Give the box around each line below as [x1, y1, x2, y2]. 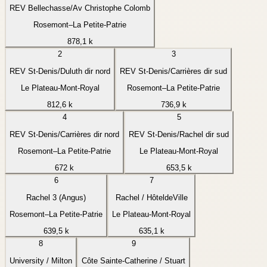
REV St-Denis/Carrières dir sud [120, 66, 227, 76]
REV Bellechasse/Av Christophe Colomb [10, 3, 150, 13]
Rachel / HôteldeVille [115, 193, 188, 202]
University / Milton [10, 256, 72, 265]
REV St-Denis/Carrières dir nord [10, 129, 119, 139]
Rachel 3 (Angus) [26, 193, 86, 202]
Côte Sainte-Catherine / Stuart [82, 256, 185, 265]
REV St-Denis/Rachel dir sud [129, 129, 229, 139]
